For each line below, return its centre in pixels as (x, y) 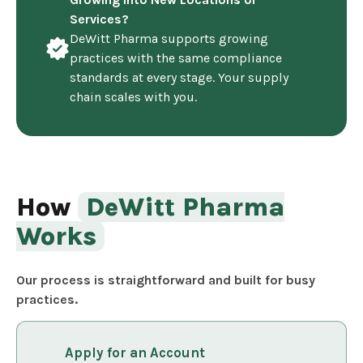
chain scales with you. (133, 96)
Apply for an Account (135, 353)
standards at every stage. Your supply (179, 77)
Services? (99, 19)
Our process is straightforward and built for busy (166, 280)
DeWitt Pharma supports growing (169, 38)
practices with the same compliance (176, 58)
